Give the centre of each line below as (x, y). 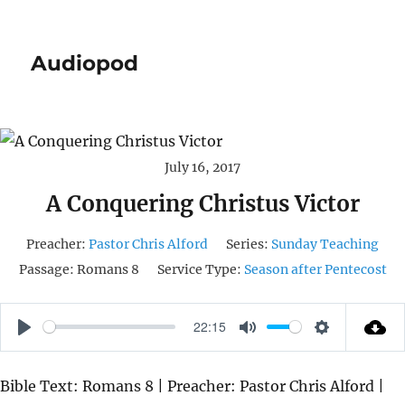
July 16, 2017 (202, 167)
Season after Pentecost (315, 269)
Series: (247, 244)
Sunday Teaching (325, 244)
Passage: (46, 269)
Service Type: (199, 269)
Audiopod (85, 63)
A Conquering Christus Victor (202, 203)
